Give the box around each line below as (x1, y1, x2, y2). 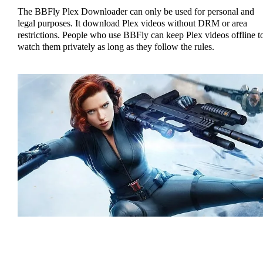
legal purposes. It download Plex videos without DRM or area (17, 18, 247, 29)
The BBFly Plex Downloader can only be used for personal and (17, 6, 254, 17)
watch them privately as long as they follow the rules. (17, 42, 214, 52)
